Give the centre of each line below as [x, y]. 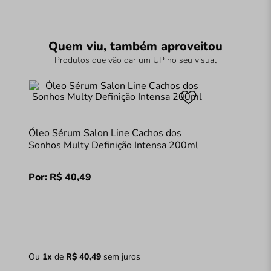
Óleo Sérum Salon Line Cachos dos [105, 133]
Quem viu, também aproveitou [135, 46]
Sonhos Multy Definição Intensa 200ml [113, 145]
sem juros [120, 256]
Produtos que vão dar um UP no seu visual [135, 60]
